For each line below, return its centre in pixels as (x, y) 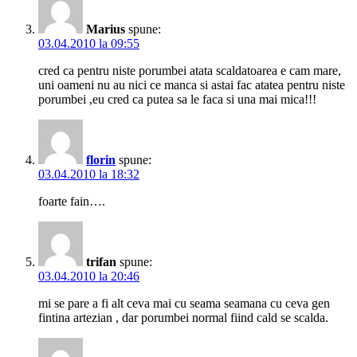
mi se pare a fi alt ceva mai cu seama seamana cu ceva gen (184, 304)
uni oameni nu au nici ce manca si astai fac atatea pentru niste (192, 85)
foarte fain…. (72, 202)
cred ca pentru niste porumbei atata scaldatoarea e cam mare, (190, 71)
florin (101, 160)
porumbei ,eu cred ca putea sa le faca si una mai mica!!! (177, 100)
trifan (101, 262)
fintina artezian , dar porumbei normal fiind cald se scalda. (183, 318)
